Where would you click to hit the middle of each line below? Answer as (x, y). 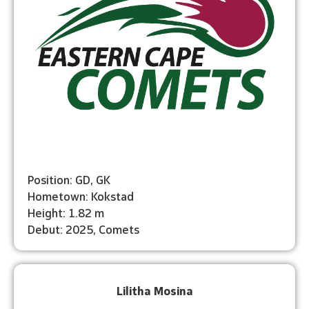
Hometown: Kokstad (81, 195)
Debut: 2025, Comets (83, 228)
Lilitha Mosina (154, 290)
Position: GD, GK (69, 179)
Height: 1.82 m (66, 212)
